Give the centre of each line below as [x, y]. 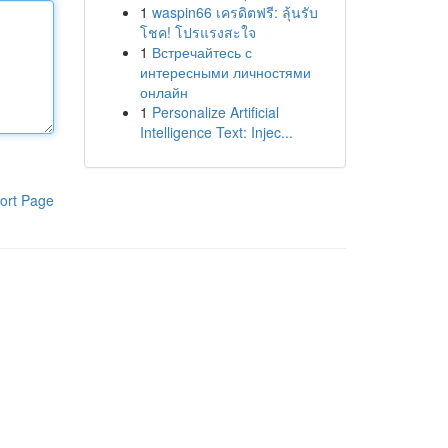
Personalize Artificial [215, 112]
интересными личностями [225, 72]
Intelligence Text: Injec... [216, 132]
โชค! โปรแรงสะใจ [197, 32]
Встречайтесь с [201, 52]
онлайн [163, 92]
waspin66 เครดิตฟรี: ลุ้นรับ [234, 12]
